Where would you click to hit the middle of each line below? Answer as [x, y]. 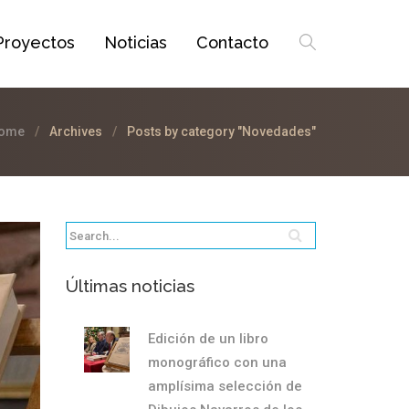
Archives [76, 131]
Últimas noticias [130, 286]
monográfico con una [217, 362]
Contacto [232, 42]
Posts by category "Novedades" [221, 131]
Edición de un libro [208, 339]
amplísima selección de [225, 386]
